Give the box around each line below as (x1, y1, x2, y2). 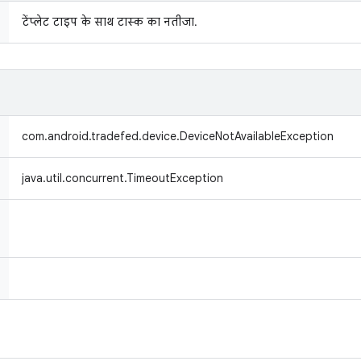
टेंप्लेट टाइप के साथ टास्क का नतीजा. (22, 15, 197, 29)
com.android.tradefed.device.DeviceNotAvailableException (22, 129, 334, 143)
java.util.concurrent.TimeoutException (22, 171, 223, 185)
